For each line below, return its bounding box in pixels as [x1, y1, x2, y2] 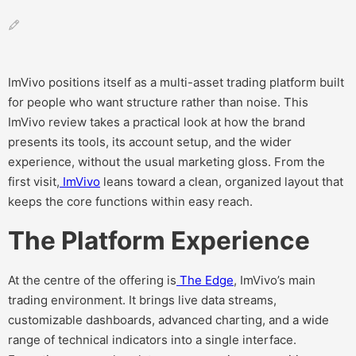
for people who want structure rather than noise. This [8, 95, 308, 110]
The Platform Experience [8, 225, 315, 257]
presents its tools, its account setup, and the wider [8, 134, 292, 150]
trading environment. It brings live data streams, [8, 292, 277, 308]
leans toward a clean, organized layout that [100, 174, 343, 190]
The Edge [176, 273, 234, 288]
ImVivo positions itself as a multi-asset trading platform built [8, 75, 344, 91]
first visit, [8, 174, 60, 190]
